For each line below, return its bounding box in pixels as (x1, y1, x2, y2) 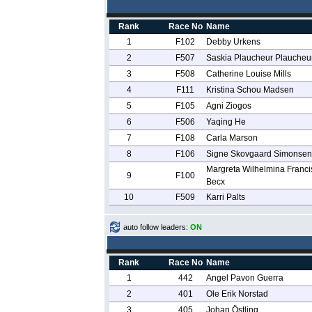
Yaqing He (205, 117, 246, 127)
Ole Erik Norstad (205, 289, 268, 299)
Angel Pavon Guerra (205, 273, 283, 283)
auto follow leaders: (123, 223, 190, 231)
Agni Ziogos (205, 101, 251, 111)
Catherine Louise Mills (205, 69, 291, 79)
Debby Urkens (205, 37, 260, 47)
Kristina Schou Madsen (205, 85, 294, 95)
